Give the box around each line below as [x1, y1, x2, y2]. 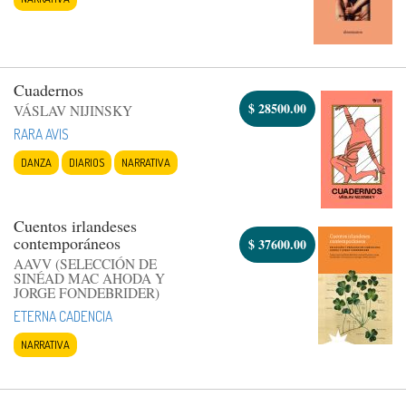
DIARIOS [69, 154, 104, 169]
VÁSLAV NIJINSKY [14, 101, 132, 120]
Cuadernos [14, 78, 83, 101]
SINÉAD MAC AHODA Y [14, 268, 165, 287]
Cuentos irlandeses [14, 214, 137, 237]
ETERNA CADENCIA [14, 306, 112, 325]
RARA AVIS [14, 124, 69, 143]
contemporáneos [14, 231, 121, 254]
